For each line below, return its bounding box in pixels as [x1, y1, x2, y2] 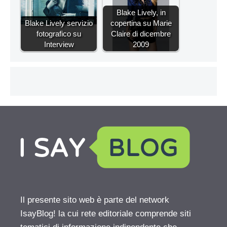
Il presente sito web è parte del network [20, 195, 169, 205]
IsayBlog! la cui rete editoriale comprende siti [20, 208, 191, 218]
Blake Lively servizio [25, 18, 93, 27]
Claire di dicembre [111, 29, 171, 38]
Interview [44, 40, 74, 49]
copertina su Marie [110, 18, 172, 27]
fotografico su [36, 29, 81, 38]
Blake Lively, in [116, 8, 166, 17]
